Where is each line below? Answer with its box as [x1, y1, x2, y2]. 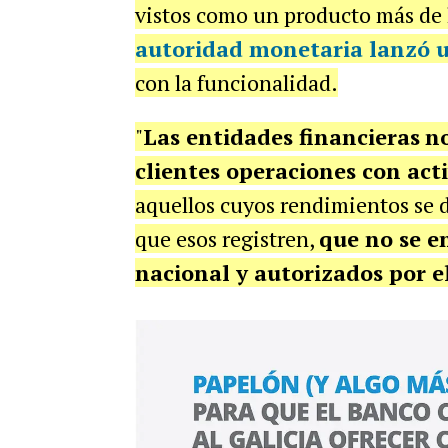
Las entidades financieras [142, 122, 420, 151]
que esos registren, [134, 224, 319, 253]
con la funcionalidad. [134, 68, 338, 97]
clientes [134, 156, 226, 185]
